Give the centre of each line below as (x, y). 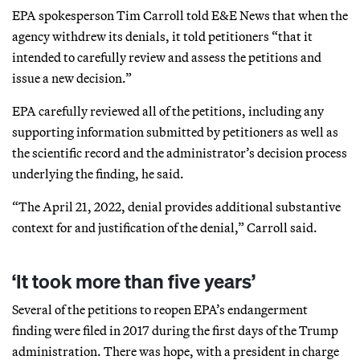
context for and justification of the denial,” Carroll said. (165, 227)
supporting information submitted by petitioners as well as (175, 131)
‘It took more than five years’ (134, 281)
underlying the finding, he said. (98, 173)
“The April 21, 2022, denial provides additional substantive (176, 206)
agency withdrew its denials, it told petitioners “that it (162, 36)
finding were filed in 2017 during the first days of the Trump (175, 330)
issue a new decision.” (72, 78)
